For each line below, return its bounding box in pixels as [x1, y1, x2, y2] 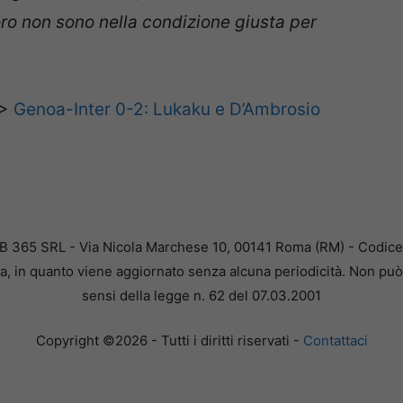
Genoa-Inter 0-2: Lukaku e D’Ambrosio [13, 98, 320, 120]
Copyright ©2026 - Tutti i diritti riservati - [35, 331, 303, 349]
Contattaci [302, 331, 368, 349]
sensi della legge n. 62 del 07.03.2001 [82, 287, 321, 305]
